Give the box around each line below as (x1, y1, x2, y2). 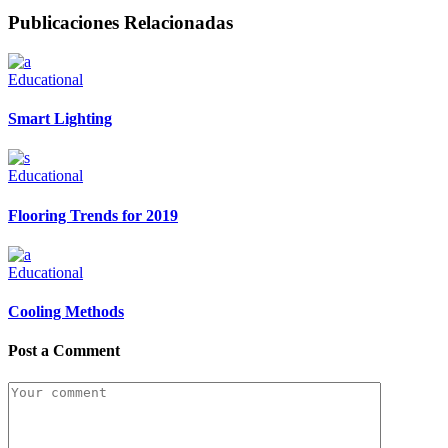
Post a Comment (8, 342, 120, 360)
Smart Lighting (8, 110, 112, 128)
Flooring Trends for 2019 (8, 206, 178, 224)
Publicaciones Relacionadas (8, 12, 233, 34)
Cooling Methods (8, 303, 124, 321)
